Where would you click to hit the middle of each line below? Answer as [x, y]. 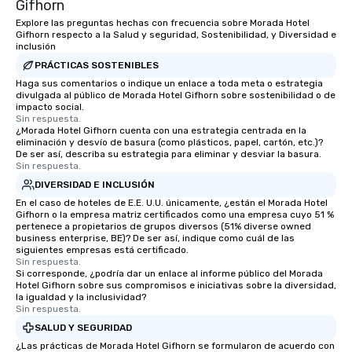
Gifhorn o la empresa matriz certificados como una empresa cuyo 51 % [175, 215]
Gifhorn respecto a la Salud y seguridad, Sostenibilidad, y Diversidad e [176, 35]
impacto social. [50, 107]
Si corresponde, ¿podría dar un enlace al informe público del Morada [169, 274]
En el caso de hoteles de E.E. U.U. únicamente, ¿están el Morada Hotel [172, 203]
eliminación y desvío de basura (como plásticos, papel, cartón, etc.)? [169, 143]
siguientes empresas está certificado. [102, 250]
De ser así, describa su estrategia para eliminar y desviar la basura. [169, 154]
